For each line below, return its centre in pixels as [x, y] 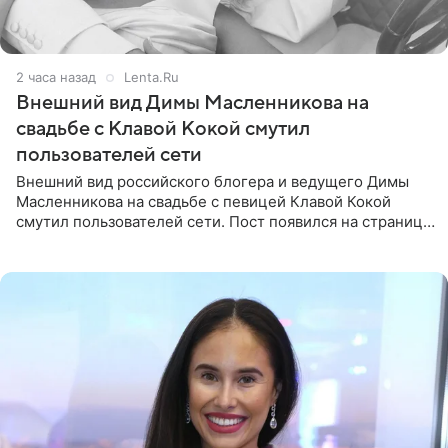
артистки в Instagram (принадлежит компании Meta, [205, 242]
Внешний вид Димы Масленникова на [192, 103]
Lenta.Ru [151, 77]
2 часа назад [56, 77]
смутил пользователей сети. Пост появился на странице [224, 222]
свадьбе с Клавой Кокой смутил [163, 129]
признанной [59, 262]
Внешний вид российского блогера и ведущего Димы [212, 182]
